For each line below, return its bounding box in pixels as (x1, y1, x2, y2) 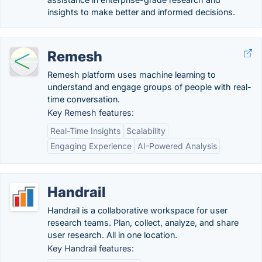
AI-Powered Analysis (137, 141, 217, 151)
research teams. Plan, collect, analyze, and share (47, 218, 239, 227)
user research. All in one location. (47, 230, 177, 240)
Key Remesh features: (47, 108, 134, 118)
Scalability (126, 126, 166, 136)
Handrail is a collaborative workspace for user (47, 205, 227, 215)
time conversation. (47, 94, 120, 104)
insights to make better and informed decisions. (47, 7, 235, 17)
